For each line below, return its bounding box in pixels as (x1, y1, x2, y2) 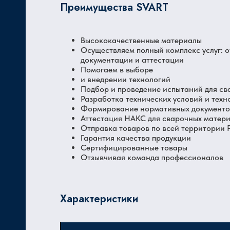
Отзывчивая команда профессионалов (81, 152, 223, 162)
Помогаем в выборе (81, 65, 153, 74)
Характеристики (60, 191, 138, 206)
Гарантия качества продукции (81, 133, 191, 143)
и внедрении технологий (81, 74, 170, 84)
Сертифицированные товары (81, 143, 187, 152)
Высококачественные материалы (81, 35, 202, 45)
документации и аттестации (81, 55, 184, 65)
